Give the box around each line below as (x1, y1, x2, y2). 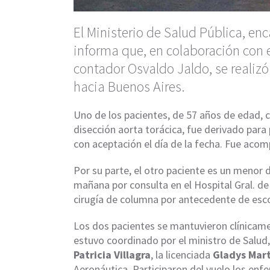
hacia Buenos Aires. (74, 77, 185, 96)
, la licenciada (151, 247, 213, 262)
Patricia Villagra (74, 247, 151, 262)
